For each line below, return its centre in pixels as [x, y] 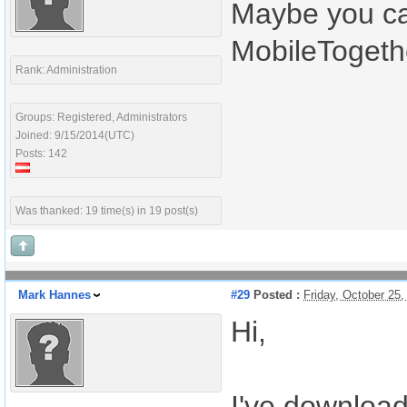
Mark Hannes [55, 295]
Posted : [275, 295]
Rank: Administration [66, 70]
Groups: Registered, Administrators [101, 117]
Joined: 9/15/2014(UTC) [75, 135]
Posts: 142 [41, 154]
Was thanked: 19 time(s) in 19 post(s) [107, 211]
